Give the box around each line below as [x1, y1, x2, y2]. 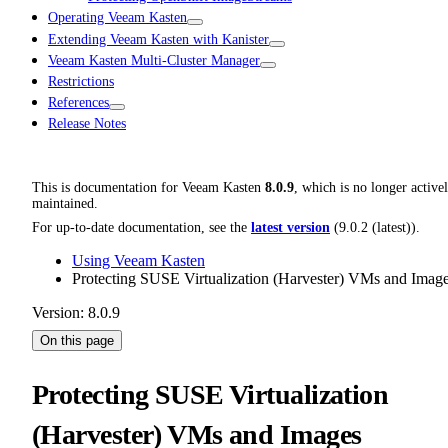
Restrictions [48, 73, 114, 89]
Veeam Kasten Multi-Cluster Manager [48, 52, 260, 68]
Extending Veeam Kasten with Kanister [48, 31, 269, 47]
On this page [40, 333, 114, 349]
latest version [251, 220, 330, 236]
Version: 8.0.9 [32, 304, 120, 322]
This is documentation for [32, 180, 182, 196]
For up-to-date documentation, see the [32, 220, 251, 236]
